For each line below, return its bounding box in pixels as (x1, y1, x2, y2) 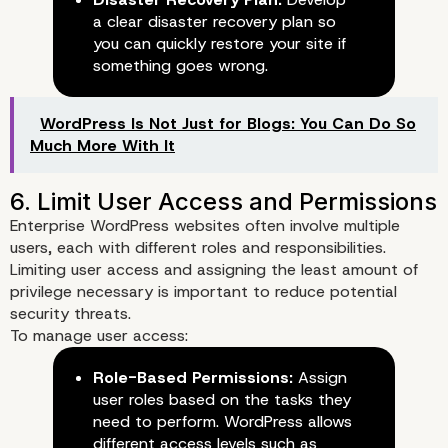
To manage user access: (10, 325, 188, 347)
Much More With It (30, 135, 175, 157)
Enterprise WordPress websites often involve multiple (10, 215, 400, 237)
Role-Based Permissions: (92, 367, 293, 389)
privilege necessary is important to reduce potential (10, 281, 397, 303)
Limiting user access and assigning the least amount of (10, 259, 418, 281)
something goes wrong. (92, 55, 268, 77)
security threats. (10, 303, 131, 325)
